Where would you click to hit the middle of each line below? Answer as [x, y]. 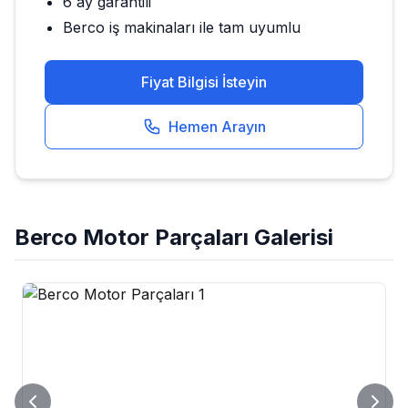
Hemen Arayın [217, 126]
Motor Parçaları [166, 237]
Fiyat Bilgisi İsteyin [204, 82]
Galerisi [291, 237]
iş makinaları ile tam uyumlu [203, 27]
